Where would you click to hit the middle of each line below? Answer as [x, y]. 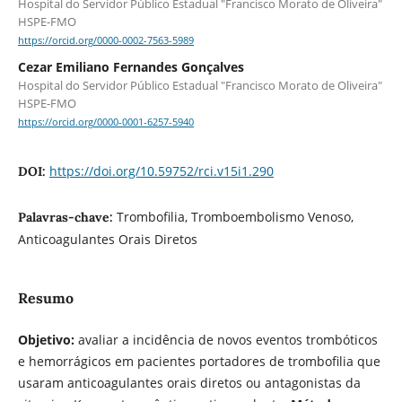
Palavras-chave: [67, 217]
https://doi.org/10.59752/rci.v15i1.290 [161, 171]
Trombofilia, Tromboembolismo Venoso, [235, 216]
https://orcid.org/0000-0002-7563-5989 [105, 41]
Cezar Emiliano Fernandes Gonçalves [131, 67]
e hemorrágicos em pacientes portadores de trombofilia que [199, 361]
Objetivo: [46, 339]
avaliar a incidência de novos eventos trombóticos [226, 339]
